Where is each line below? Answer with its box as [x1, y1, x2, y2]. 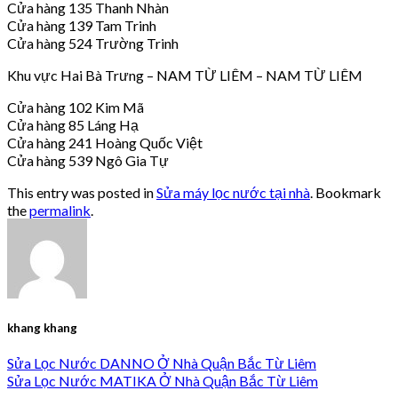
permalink [29, 201, 91, 219]
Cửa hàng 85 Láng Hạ [7, 115, 139, 133]
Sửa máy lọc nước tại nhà [156, 183, 310, 201]
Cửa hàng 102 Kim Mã [7, 98, 144, 115]
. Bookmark [310, 183, 381, 201]
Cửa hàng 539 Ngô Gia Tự [7, 151, 169, 169]
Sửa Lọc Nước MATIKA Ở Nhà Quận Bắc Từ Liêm [7, 372, 318, 390]
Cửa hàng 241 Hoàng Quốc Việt [7, 133, 203, 151]
